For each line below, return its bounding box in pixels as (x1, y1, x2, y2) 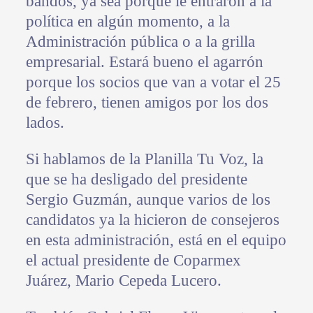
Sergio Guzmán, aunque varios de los (25, 190, 270, 208)
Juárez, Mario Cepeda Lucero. (25, 271, 221, 289)
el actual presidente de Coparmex (25, 251, 241, 269)
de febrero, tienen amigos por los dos (25, 93, 268, 111)
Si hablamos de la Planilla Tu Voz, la (25, 150, 263, 168)
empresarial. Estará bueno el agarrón (25, 52, 263, 71)
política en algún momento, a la (25, 12, 230, 30)
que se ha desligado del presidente (25, 170, 247, 188)
